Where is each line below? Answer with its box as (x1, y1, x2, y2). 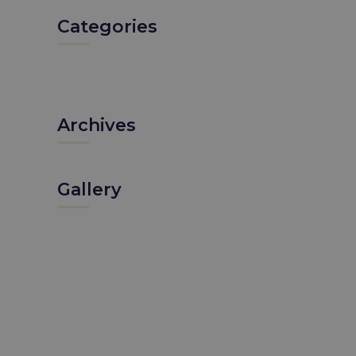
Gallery (56, 179, 122, 200)
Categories (56, 16, 157, 37)
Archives (56, 114, 136, 136)
